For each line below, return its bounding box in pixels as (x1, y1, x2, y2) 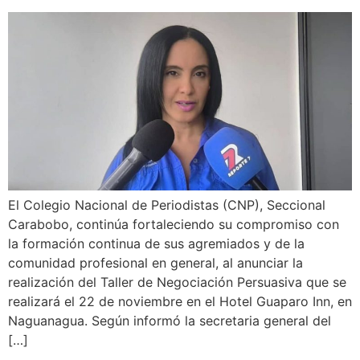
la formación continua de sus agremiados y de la (8, 235, 305, 252)
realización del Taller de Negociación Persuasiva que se (8, 273, 346, 290)
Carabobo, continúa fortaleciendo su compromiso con (8, 215, 339, 232)
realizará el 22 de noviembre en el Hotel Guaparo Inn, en (8, 292, 352, 309)
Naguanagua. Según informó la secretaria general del (8, 312, 331, 329)
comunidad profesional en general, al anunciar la (8, 254, 303, 271)
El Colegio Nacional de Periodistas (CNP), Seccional (8, 196, 325, 213)
